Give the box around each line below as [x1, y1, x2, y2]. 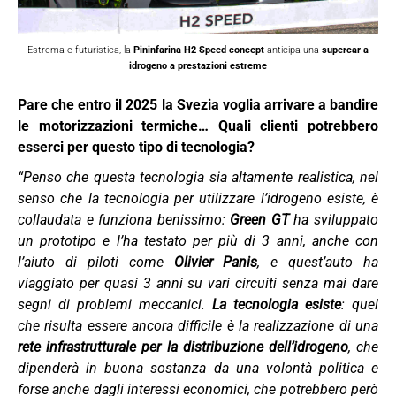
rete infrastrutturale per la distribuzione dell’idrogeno [18, 339, 348, 355]
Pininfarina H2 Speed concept [133, 43, 264, 56]
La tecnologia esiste [212, 296, 341, 313]
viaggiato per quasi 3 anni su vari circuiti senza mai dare [18, 275, 378, 292]
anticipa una [264, 43, 322, 56]
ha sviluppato [288, 211, 379, 228]
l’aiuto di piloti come [18, 254, 174, 270]
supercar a [322, 43, 369, 56]
